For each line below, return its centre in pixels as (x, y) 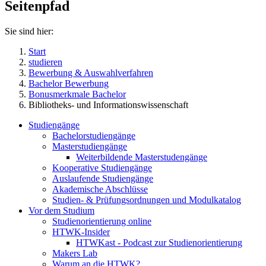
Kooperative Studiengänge (102, 167)
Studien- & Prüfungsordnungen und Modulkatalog (147, 199)
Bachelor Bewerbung (69, 83)
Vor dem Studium (61, 210)
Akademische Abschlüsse (100, 189)
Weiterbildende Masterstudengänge (142, 157)
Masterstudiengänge (90, 146)
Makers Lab (75, 253)
